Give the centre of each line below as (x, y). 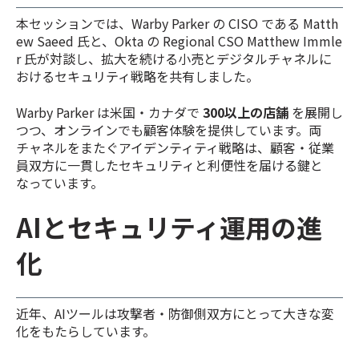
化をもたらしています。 (86, 331)
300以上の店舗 (246, 112)
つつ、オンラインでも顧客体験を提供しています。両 (169, 129)
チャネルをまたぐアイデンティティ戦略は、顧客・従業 (175, 147)
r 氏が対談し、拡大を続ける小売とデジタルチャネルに (174, 59)
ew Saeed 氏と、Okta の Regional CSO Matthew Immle (179, 41)
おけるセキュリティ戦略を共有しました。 (137, 77)
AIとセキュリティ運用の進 (169, 226)
